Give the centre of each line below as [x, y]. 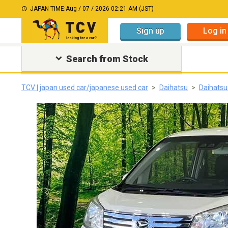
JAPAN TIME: [48, 9]
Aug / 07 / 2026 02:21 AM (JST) [110, 9]
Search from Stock [107, 59]
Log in [215, 31]
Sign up [150, 31]
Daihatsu [174, 88]
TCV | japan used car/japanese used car [85, 88]
